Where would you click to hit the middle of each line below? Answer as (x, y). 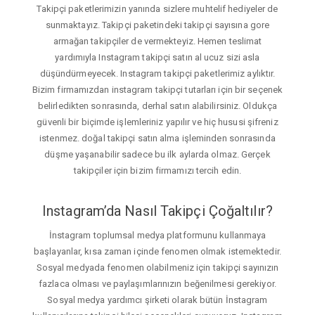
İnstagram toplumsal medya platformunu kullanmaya (157, 235)
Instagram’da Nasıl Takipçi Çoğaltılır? (157, 211)
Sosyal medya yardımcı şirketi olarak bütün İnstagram (157, 300)
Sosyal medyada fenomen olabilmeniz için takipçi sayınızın (157, 267)
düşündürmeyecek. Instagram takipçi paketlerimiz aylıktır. (157, 74)
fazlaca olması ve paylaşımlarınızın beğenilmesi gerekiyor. (157, 283)
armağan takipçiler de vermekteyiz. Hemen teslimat (157, 41)
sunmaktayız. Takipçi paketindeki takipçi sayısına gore (157, 25)
